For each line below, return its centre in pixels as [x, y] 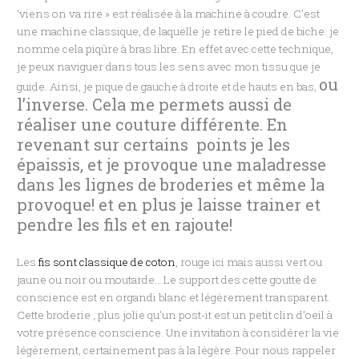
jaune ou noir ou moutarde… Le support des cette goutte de [167, 280]
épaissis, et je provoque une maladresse [172, 165]
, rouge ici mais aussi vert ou [249, 262]
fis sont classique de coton [106, 262]
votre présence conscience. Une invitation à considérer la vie [178, 333]
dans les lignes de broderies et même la [171, 185]
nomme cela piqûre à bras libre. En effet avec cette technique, [175, 49]
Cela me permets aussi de [190, 105]
